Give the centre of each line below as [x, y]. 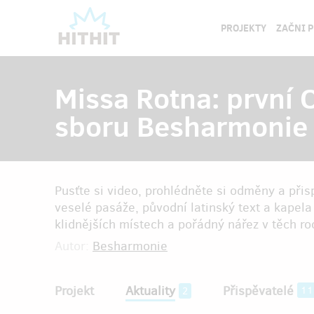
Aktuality [150, 291]
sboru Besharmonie [181, 126]
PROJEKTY [243, 28]
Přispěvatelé [258, 291]
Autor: [74, 246]
